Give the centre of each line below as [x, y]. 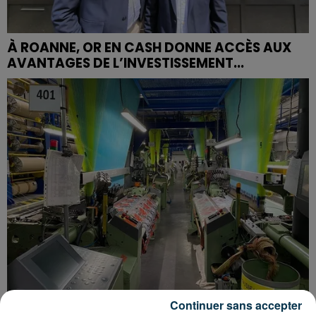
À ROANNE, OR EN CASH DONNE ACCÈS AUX [149, 47]
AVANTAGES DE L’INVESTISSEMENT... [126, 63]
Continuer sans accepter [236, 305]
